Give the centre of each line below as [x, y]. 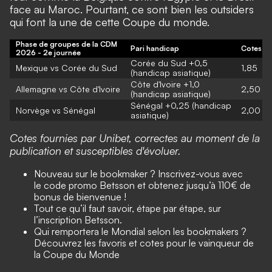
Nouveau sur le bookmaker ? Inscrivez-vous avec [138, 174]
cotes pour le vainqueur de [197, 243]
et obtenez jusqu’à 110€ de [193, 185]
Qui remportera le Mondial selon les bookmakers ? [140, 231]
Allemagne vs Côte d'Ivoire [68, 89]
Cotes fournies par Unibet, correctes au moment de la [135, 138]
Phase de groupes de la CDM [66, 44]
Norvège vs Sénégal [56, 110]
